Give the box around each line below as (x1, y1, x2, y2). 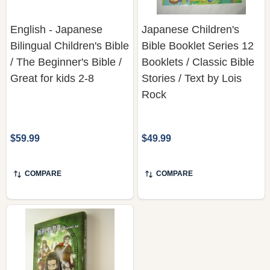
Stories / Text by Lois (142, 72, 242, 84)
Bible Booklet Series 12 (142, 39, 254, 52)
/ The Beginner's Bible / (10, 55, 122, 68)
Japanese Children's (142, 23, 239, 36)
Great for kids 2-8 (10, 72, 94, 84)
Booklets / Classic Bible (142, 55, 254, 68)
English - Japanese (10, 23, 102, 36)
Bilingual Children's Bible (10, 39, 129, 52)
